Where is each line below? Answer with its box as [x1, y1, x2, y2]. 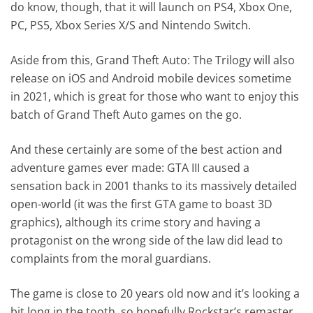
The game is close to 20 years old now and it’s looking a [10, 285, 300, 301]
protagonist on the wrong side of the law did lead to [10, 232, 284, 248]
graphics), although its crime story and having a [10, 214, 261, 230]
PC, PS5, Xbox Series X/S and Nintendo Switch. [10, 17, 252, 33]
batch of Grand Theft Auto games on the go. [10, 106, 242, 122]
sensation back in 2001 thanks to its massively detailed [10, 177, 298, 194]
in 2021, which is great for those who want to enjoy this [10, 88, 300, 104]
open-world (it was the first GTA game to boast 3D [10, 196, 273, 212]
